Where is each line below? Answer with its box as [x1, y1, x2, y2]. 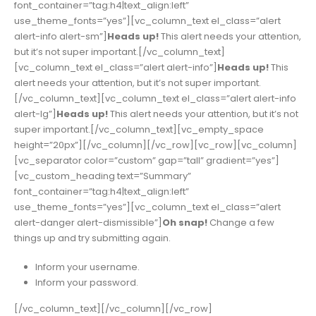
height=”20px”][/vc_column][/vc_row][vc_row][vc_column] [14, 138, 297, 152]
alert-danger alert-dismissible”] [14, 216, 162, 230]
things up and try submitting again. [14, 231, 171, 245]
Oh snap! [162, 216, 207, 230]
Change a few [207, 216, 274, 230]
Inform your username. [35, 260, 140, 274]
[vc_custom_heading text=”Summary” [14, 169, 191, 183]
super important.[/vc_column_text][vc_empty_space [14, 123, 264, 137]
